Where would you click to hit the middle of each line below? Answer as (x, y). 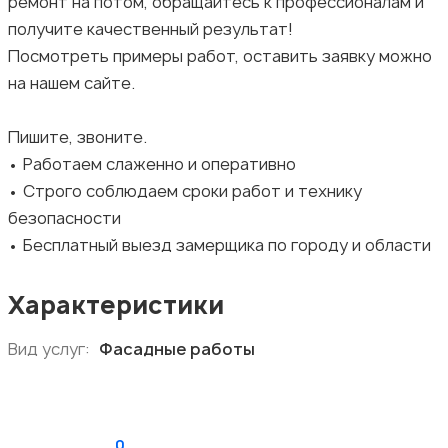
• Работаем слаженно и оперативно (152, 163)
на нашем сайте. (71, 82)
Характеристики (116, 304)
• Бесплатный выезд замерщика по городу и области (219, 244)
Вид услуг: (49, 348)
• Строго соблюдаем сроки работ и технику (185, 190)
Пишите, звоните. (77, 136)
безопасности (64, 217)
